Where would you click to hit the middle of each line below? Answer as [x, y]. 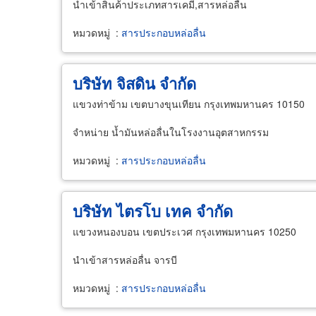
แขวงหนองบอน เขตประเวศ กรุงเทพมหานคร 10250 [184, 231]
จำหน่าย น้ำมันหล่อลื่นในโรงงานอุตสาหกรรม [171, 132]
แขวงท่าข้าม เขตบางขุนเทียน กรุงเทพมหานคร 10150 [189, 104]
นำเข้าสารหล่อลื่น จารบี [125, 260]
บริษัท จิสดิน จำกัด [134, 83]
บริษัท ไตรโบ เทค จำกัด [153, 211]
